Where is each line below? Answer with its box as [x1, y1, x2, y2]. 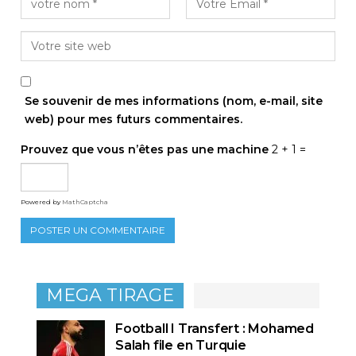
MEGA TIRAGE [46, 284, 174, 306]
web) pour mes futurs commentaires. [25, 112, 242, 126]
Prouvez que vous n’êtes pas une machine [21, 142, 269, 157]
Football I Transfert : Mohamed [115, 320, 315, 336]
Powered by [21, 198, 62, 206]
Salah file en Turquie [115, 337, 250, 353]
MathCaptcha [62, 198, 108, 206]
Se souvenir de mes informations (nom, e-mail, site [25, 94, 323, 108]
